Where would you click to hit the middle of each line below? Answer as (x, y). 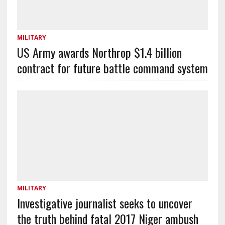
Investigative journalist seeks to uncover (104, 203)
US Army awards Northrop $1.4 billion (99, 52)
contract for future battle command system (112, 68)
